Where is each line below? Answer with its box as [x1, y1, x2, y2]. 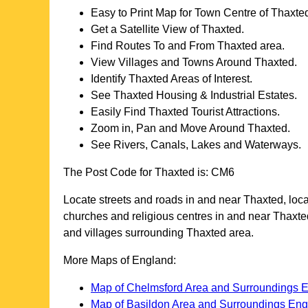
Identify [91, 73, 129, 85]
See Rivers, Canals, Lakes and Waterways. [91, 139, 301, 151]
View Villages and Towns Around [91, 56, 254, 69]
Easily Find [91, 106, 148, 118]
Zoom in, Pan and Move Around [91, 122, 247, 135]
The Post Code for [63, 166, 155, 179]
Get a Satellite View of [91, 23, 201, 36]
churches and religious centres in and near [63, 210, 273, 223]
